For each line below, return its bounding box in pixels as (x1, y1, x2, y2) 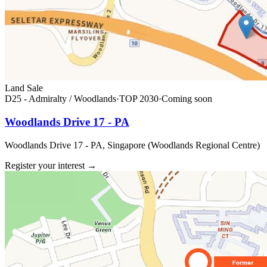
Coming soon (162, 94, 212, 104)
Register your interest (5, 160, 85, 170)
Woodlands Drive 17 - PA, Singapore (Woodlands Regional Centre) (5, 139, 260, 150)
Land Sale (5, 83, 43, 94)
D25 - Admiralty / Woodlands (5, 94, 116, 104)
